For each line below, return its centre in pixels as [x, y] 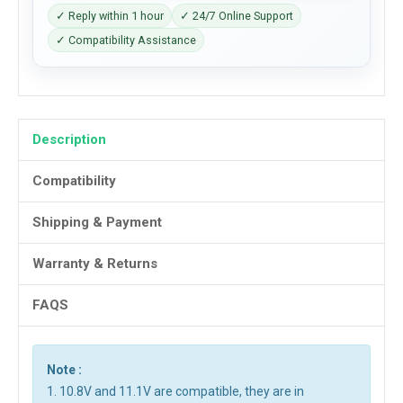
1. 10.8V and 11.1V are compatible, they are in [175, 391]
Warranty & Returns [95, 264]
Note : [64, 370]
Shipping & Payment [97, 222]
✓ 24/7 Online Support [237, 16]
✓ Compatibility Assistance [126, 40]
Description [69, 139]
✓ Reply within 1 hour [110, 16]
